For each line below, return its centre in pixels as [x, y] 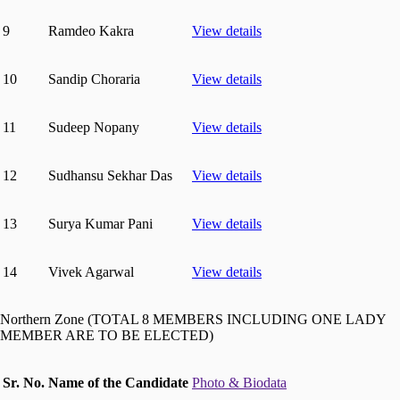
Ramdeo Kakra [91, 30]
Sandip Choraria [94, 79]
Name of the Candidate [118, 382]
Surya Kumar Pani [100, 223]
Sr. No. [24, 382]
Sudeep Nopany [94, 127]
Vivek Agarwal [91, 271]
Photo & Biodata [239, 382]
